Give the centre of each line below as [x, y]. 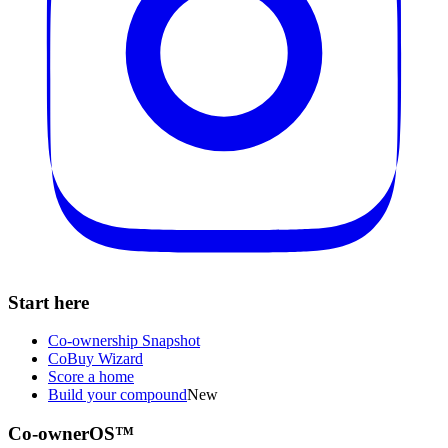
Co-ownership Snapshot [124, 341]
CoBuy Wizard [95, 359]
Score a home [91, 377]
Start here [48, 302]
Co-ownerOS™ [71, 434]
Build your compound [117, 395]
